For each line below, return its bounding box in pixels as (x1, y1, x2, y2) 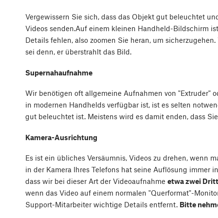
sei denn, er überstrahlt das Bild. (25, 47, 131, 56)
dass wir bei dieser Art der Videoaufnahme (25, 177, 167, 186)
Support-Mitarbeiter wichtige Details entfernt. (25, 200, 180, 209)
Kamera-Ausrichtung (25, 132, 97, 142)
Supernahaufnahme (25, 68, 92, 77)
